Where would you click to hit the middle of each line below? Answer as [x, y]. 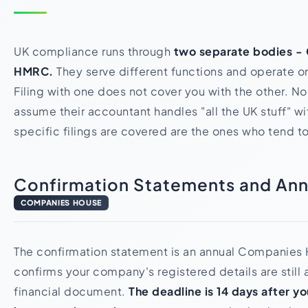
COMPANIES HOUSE [61, 202]
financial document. [71, 291]
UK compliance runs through [94, 51]
